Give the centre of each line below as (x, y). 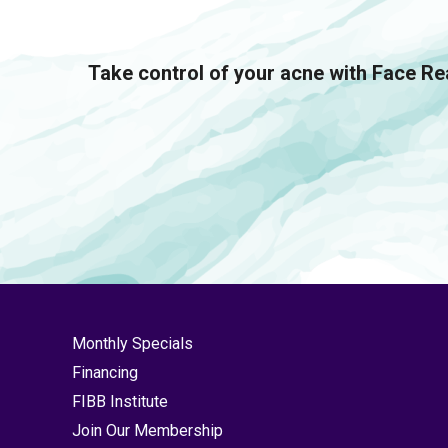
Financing (105, 372)
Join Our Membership (147, 430)
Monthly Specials (132, 343)
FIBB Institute (120, 401)
